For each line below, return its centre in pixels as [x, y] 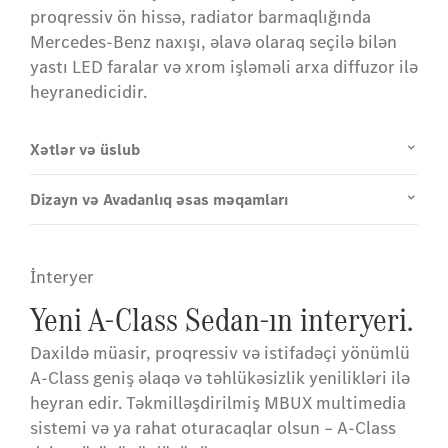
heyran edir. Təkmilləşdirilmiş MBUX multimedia [218, 403]
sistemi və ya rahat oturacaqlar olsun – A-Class [213, 428]
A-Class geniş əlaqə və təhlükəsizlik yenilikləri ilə [220, 378]
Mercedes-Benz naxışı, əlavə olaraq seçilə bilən [213, 42]
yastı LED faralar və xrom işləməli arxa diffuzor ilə [224, 67]
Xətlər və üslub [85, 150]
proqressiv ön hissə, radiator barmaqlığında [200, 17]
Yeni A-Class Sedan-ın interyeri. [221, 320]
